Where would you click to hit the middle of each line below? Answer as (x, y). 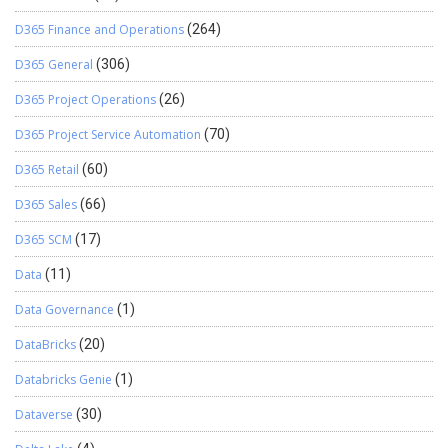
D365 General (54, 65)
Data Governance (64, 310)
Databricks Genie (63, 380)
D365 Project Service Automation (108, 135)
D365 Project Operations (85, 100)
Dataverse (44, 415)
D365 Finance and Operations (99, 30)
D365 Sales (46, 205)
